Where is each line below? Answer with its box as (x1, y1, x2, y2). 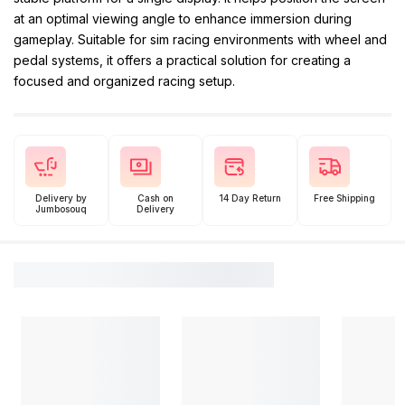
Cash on (137, 193, 174, 203)
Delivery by (34, 193, 87, 203)
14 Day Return (218, 193, 281, 203)
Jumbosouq (34, 203, 87, 214)
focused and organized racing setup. (14, 73, 235, 89)
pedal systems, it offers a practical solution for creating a (14, 52, 351, 68)
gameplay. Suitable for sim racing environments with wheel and (14, 32, 387, 47)
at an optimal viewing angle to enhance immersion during (14, 11, 352, 26)
